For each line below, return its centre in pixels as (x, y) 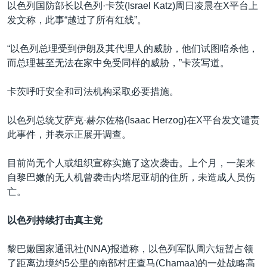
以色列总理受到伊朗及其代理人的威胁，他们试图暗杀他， (134, 48)
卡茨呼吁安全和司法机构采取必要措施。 (93, 91)
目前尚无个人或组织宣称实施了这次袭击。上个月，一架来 (131, 163)
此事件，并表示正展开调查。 (69, 134)
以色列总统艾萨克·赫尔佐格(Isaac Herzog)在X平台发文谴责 (133, 120)
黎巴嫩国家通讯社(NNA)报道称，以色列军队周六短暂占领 (130, 249)
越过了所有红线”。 (107, 20)
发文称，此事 (36, 20)
